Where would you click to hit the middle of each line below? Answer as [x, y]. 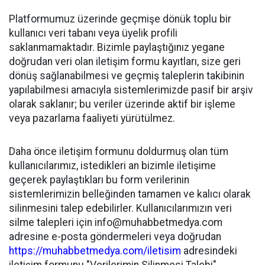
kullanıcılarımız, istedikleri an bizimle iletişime [112, 166]
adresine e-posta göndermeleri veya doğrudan [115, 237]
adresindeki [209, 251]
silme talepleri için [52, 222]
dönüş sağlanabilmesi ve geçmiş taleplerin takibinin [127, 76]
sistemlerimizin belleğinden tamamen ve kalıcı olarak [130, 194]
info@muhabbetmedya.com [159, 222]
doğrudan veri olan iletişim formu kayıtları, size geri [125, 62]
